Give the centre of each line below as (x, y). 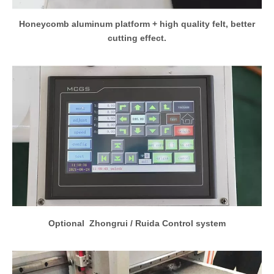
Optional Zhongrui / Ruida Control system (137, 223)
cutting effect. (137, 38)
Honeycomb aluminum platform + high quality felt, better (137, 24)
